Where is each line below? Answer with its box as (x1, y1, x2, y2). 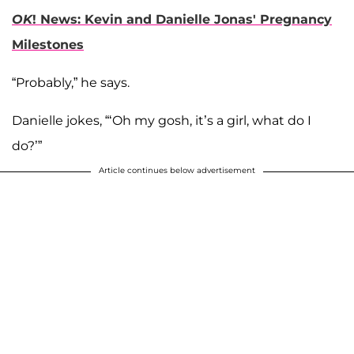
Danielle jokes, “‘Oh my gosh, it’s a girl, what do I (12, 112, 311, 128)
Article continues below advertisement (99, 164, 255, 175)
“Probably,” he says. (12, 74, 130, 90)
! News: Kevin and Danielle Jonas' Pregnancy (32, 11, 332, 27)
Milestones (12, 36, 84, 52)
